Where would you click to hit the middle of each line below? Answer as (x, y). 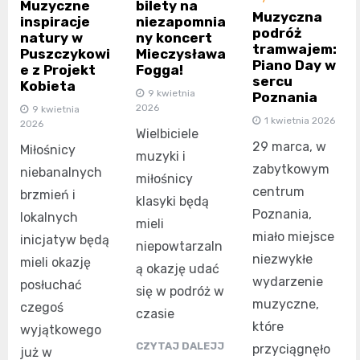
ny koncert (174, 38)
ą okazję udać (178, 269)
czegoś (42, 307)
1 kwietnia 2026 (299, 120)
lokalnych (49, 217)
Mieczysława (181, 54)
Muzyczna (287, 16)
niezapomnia (181, 22)
